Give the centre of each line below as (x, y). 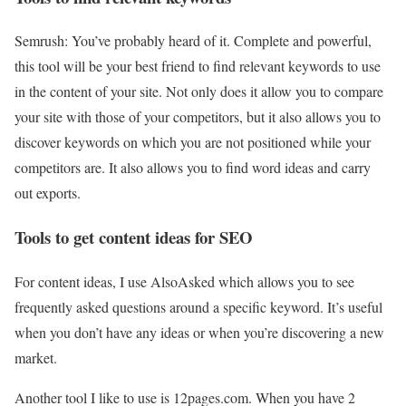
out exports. (48, 193)
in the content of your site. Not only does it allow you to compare (199, 92)
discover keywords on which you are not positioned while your (193, 142)
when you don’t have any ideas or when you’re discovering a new (199, 332)
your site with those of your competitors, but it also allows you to (198, 117)
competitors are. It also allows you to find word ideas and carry (193, 168)
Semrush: (41, 41)
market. (36, 357)
